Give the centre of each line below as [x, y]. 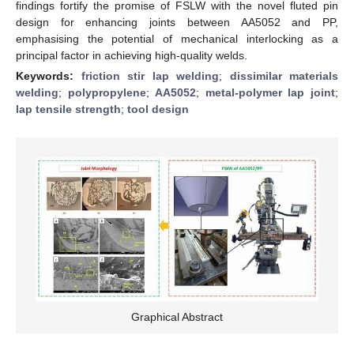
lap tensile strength [68, 109]
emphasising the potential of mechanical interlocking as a [177, 38]
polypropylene [107, 92]
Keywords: [49, 75]
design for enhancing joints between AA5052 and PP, [177, 22]
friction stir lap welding [150, 75]
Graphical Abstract [177, 317]
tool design [158, 109]
